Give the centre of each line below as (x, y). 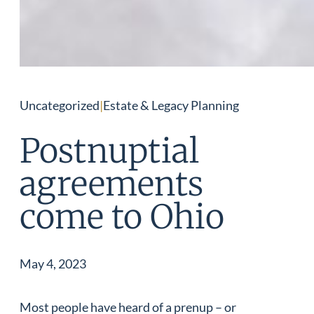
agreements (111, 184)
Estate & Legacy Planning (171, 105)
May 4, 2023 (53, 263)
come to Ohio (122, 217)
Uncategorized (60, 105)
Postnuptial (109, 151)
